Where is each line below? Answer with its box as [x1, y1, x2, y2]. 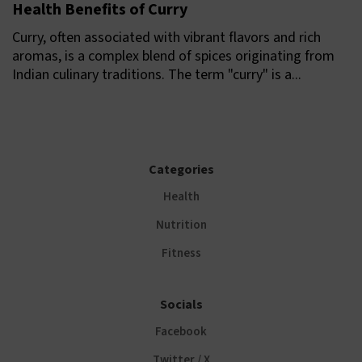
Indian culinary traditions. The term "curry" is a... [12, 65, 301, 86]
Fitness [161, 245, 201, 263]
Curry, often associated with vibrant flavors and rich [12, 27, 321, 48]
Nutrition [155, 217, 207, 234]
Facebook [155, 323, 207, 341]
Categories [148, 161, 214, 179]
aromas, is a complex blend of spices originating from [12, 46, 335, 67]
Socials [159, 296, 203, 314]
